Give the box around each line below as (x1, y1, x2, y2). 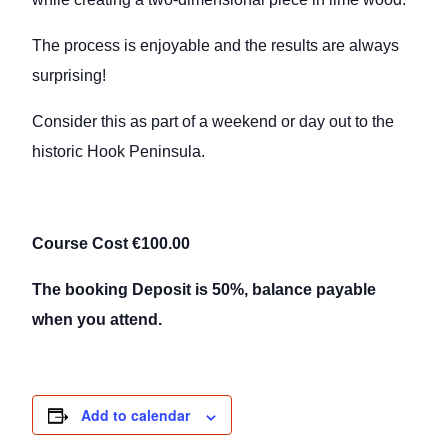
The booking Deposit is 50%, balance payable (32, 281, 377, 299)
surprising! (32, 67, 107, 85)
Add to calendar (81, 405, 191, 426)
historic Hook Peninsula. (32, 143, 206, 161)
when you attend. (32, 311, 163, 329)
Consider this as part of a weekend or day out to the (32, 113, 395, 131)
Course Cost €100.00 (32, 235, 191, 253)
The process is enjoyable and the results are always (32, 37, 400, 55)
